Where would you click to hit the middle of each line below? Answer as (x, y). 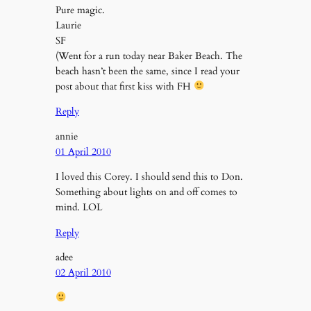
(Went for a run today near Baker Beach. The (149, 56)
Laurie (68, 25)
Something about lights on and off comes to (146, 192)
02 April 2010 (83, 272)
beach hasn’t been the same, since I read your (147, 71)
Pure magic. (80, 10)
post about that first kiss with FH (124, 86)
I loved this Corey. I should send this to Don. (149, 177)
